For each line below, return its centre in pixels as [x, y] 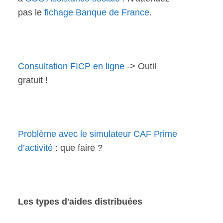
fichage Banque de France [97, 12]
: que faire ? [78, 148]
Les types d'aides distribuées [80, 202]
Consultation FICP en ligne [71, 66]
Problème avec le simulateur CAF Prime [98, 134]
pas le [31, 12]
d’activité [35, 148]
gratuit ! [33, 80]
